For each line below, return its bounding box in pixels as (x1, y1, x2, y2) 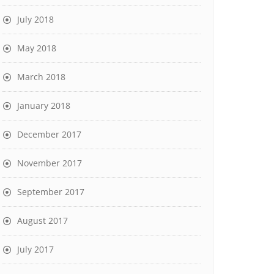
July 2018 (17, 13, 54, 25)
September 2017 (17, 186, 84, 198)
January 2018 (17, 100, 70, 111)
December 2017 (17, 128, 81, 140)
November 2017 (17, 157, 82, 169)
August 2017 (17, 215, 68, 226)
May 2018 (17, 42, 56, 54)
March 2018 (17, 71, 65, 83)
